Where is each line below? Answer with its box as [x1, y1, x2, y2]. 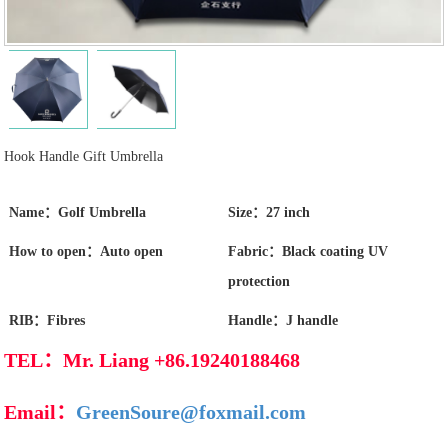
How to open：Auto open [8, 244, 163, 260]
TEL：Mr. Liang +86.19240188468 [4, 348, 301, 371]
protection [228, 274, 291, 290]
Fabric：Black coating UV [228, 244, 389, 260]
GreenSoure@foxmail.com [76, 400, 307, 423]
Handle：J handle [228, 313, 339, 329]
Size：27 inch [228, 205, 311, 221]
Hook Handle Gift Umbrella [4, 149, 164, 165]
